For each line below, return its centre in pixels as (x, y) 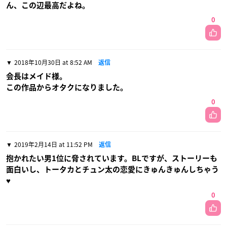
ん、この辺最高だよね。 (48, 5)
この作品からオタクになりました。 (67, 87)
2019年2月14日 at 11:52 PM (53, 144)
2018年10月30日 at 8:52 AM (53, 62)
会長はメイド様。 (36, 76)
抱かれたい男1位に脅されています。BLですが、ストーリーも (112, 158)
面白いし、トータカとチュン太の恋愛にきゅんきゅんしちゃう (112, 169)
